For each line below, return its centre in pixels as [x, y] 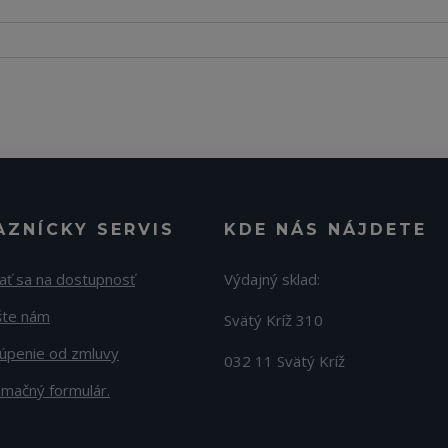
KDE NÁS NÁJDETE [325, 229]
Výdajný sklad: [272, 279]
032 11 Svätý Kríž [284, 361]
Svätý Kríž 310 [273, 320]
